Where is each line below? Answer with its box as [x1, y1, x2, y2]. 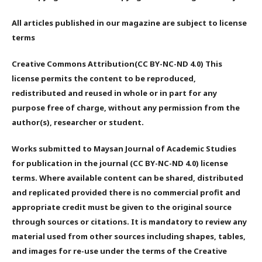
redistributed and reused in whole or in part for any [12, 87, 217, 98]
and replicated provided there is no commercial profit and [12, 187, 240, 198]
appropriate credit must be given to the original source [12, 201, 232, 212]
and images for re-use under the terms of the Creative [12, 245, 227, 256]
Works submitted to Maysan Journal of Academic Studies [12, 143, 236, 154]
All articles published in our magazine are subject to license [12, 17, 247, 28]
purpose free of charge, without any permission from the [12, 102, 240, 113]
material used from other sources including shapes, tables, [12, 230, 246, 242]
